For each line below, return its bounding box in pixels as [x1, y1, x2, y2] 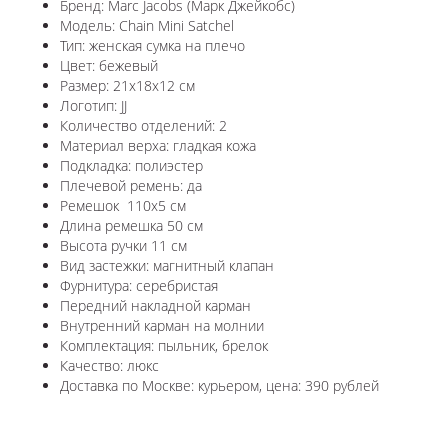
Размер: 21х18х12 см [60, 76, 195, 96]
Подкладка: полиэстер [60, 156, 203, 176]
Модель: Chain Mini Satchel [60, 16, 234, 36]
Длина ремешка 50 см [60, 216, 203, 236]
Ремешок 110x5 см [60, 196, 186, 216]
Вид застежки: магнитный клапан [60, 256, 274, 276]
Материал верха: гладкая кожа [60, 136, 256, 156]
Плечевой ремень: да [60, 176, 202, 196]
